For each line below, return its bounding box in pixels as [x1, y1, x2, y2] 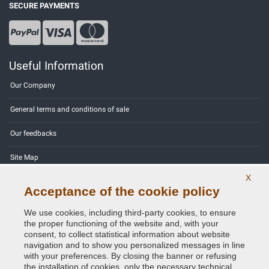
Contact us [10, 177, 46, 186]
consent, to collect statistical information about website [24, 229, 230, 239]
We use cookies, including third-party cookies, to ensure [24, 208, 236, 217]
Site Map [10, 153, 38, 162]
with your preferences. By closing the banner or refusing [24, 251, 237, 261]
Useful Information [9, 59, 103, 73]
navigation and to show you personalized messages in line [24, 240, 245, 250]
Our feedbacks [10, 128, 56, 138]
